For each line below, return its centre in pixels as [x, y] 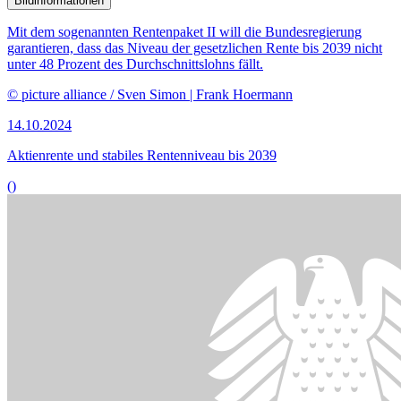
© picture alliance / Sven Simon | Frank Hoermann [150, 94]
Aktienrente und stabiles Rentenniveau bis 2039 [142, 155]
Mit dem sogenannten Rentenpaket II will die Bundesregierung [184, 31]
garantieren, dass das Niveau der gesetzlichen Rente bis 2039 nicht [195, 47]
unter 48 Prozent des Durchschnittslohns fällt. [135, 64]
